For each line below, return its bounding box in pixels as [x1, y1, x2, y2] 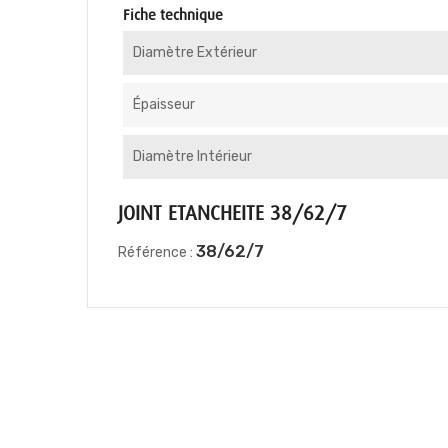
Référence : [118, 244, 193, 261]
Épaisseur [133, 96, 195, 113]
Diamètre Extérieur [133, 44, 257, 61]
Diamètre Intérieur [133, 148, 252, 165]
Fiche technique [123, 7, 223, 23]
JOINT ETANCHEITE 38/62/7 [118, 202, 347, 225]
